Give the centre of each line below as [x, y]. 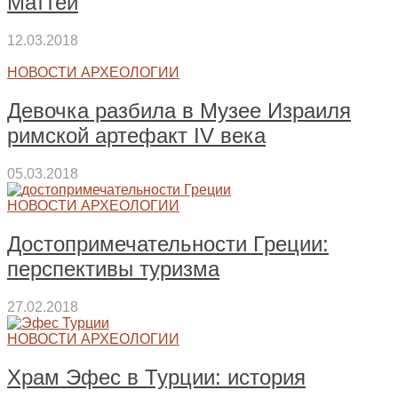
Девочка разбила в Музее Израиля [179, 111]
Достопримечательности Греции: [168, 243]
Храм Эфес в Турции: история [156, 377]
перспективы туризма [113, 268]
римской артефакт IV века [136, 136]
